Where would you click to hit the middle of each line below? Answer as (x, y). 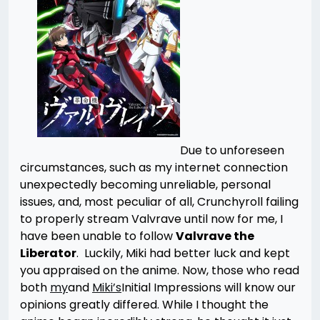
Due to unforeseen (232, 150)
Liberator (48, 253)
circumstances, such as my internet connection (154, 167)
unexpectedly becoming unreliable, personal (145, 185)
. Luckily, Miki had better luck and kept (183, 253)
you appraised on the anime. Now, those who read (160, 270)
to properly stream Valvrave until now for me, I (151, 219)
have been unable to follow (98, 236)
